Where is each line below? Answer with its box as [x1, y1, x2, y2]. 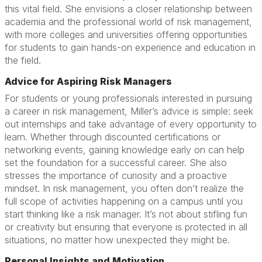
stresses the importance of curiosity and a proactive [5, 170, 227, 181]
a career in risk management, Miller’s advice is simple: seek [5, 105, 253, 117]
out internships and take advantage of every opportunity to [5, 118, 257, 130]
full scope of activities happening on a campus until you [5, 195, 243, 207]
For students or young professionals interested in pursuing [5, 92, 252, 104]
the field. [5, 54, 41, 66]
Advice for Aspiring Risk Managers [5, 75, 172, 87]
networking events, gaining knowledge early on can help [5, 144, 244, 156]
